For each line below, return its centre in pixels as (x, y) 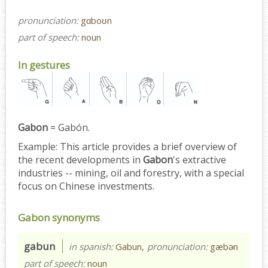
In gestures (44, 65)
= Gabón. (69, 127)
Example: (38, 146)
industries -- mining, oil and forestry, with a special (131, 173)
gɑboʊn (96, 20)
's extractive (200, 159)
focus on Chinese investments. (86, 186)
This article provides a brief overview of (147, 146)
